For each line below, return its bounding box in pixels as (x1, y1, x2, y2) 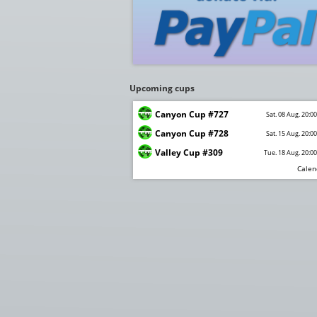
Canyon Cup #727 (155, 108, 229, 120)
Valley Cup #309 (155, 146, 223, 158)
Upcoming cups (129, 82, 195, 94)
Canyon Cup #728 (155, 127, 229, 139)
